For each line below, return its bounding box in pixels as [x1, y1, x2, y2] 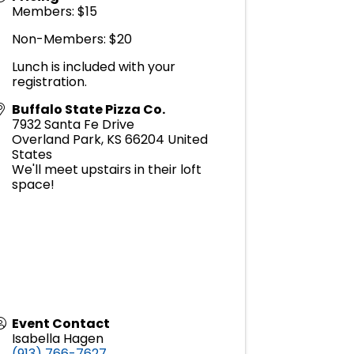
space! [12, 175, 55, 194]
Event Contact [12, 314, 111, 333]
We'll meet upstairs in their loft [12, 160, 202, 179]
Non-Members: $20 [12, 30, 133, 49]
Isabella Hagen [12, 330, 104, 348]
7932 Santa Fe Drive [12, 115, 135, 134]
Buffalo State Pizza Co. [12, 100, 166, 119]
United [168, 130, 209, 149]
